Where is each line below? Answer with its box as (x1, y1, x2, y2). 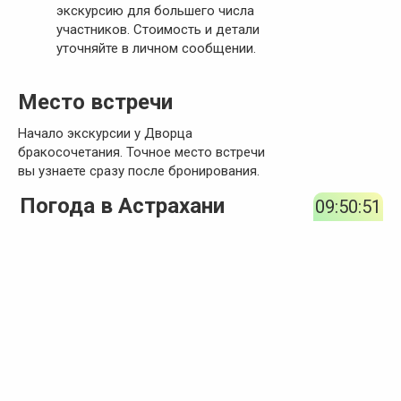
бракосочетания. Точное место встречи (18, 144, 265, 161)
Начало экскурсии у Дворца (18, 125, 192, 142)
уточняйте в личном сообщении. (55, 40, 256, 57)
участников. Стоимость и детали (55, 21, 260, 38)
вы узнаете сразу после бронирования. (18, 163, 260, 180)
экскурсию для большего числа (55, 3, 254, 20)
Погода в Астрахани (20, 192, 226, 218)
